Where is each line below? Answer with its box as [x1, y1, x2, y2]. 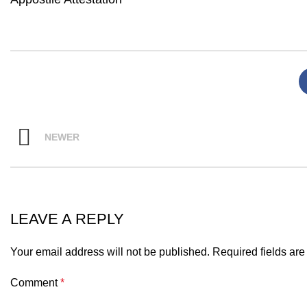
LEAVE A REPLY [10, 210, 124, 228]
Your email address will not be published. [10, 246, 210, 258]
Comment [10, 277, 60, 288]
